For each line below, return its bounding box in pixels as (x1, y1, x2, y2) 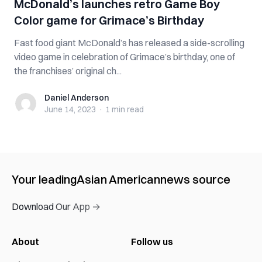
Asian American (77, 172, 160, 187)
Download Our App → (12, 201, 101, 212)
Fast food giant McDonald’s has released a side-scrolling (14, 37, 244, 49)
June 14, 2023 (44, 104, 96, 115)
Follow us (131, 236, 173, 247)
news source (160, 172, 230, 187)
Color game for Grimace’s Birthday (14, 13, 204, 27)
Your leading (12, 172, 77, 187)
